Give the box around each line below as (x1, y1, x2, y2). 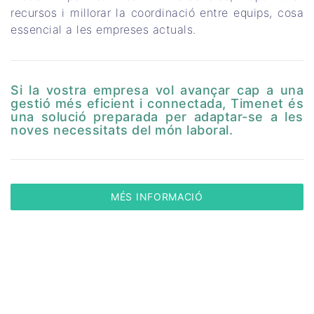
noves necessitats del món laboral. (11, 123, 233, 138)
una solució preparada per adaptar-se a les (11, 109, 303, 125)
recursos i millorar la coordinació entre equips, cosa (11, 6, 303, 20)
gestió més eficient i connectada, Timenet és (11, 96, 303, 111)
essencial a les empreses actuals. (11, 22, 196, 37)
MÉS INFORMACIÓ (111, 191, 203, 203)
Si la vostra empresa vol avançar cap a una (11, 83, 303, 98)
